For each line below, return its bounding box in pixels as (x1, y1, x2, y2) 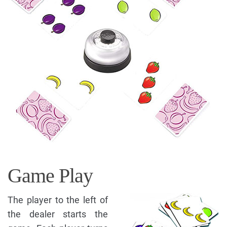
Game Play (8, 164, 93, 187)
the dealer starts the (8, 208, 108, 219)
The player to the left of (8, 194, 108, 205)
